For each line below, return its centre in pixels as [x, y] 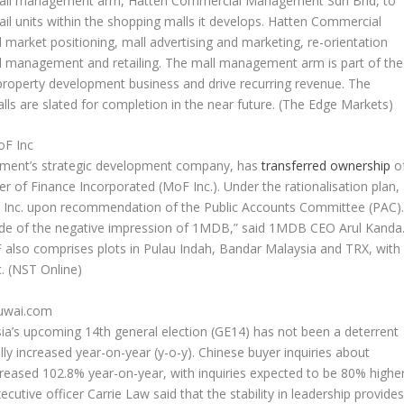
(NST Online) [46, 270]
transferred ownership [326, 166]
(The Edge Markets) [336, 104]
